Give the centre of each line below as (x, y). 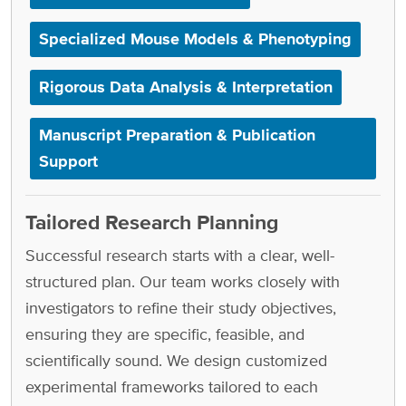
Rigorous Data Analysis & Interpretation (186, 87)
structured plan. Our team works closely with (183, 281)
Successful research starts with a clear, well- (180, 255)
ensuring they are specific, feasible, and (165, 333)
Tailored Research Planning (152, 222)
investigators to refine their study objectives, (181, 307)
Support (68, 161)
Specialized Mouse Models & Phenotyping (195, 39)
